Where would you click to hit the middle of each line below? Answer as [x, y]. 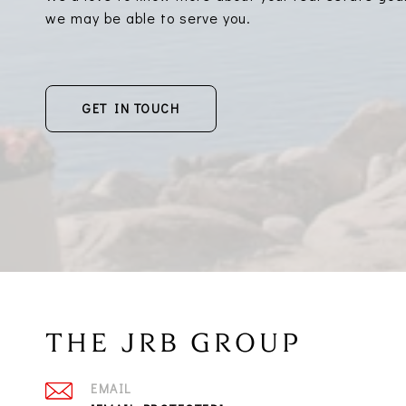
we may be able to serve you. [148, 18]
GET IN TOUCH [131, 108]
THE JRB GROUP [174, 343]
